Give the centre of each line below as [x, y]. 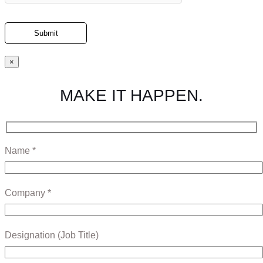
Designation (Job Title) [52, 235]
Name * [20, 150]
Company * [28, 193]
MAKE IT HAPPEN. [131, 96]
